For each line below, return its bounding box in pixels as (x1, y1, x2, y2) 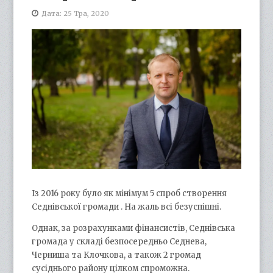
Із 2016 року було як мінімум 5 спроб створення (32, 188, 227, 199)
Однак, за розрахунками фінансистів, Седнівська (32, 222, 236, 233)
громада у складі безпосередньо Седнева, (32, 236, 207, 247)
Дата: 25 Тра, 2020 (41, 9, 110, 18)
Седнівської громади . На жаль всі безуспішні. (32, 201, 222, 212)
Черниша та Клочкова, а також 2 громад (32, 249, 202, 260)
